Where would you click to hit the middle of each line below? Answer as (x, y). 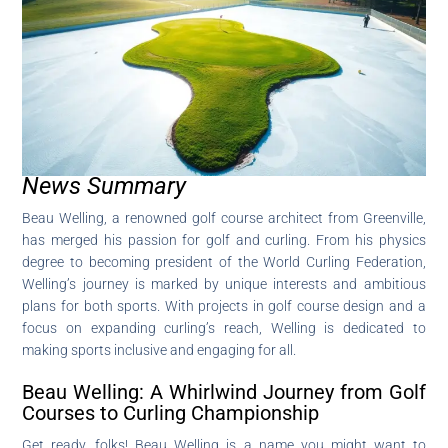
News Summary (104, 185)
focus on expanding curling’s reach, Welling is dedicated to (224, 327)
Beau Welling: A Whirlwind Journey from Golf (224, 391)
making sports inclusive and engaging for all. (159, 349)
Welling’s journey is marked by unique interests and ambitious (224, 283)
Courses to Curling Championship (171, 412)
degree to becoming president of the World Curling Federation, (224, 261)
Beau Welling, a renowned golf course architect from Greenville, (224, 217)
